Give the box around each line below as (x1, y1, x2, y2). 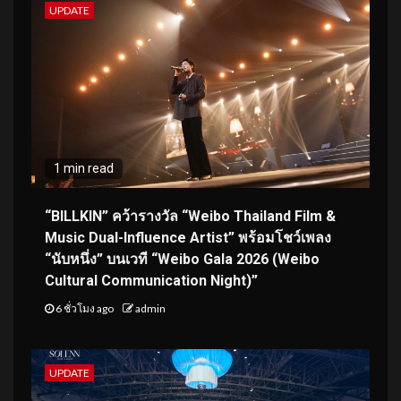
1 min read (54, 160, 114, 175)
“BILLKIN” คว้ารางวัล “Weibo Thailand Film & (45, 207, 336, 225)
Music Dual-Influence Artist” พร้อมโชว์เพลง (45, 228, 331, 246)
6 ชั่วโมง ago (54, 301, 115, 315)
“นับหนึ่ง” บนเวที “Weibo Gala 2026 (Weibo (45, 250, 320, 268)
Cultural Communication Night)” (45, 271, 258, 289)
